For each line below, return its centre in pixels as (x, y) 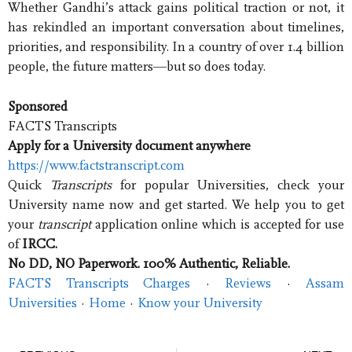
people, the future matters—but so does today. (137, 67)
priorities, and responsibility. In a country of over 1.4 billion (176, 47)
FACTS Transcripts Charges (99, 283)
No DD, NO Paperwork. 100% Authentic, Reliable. (149, 263)
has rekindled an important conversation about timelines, (176, 27)
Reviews (248, 283)
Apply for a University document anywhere (129, 145)
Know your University (200, 302)
